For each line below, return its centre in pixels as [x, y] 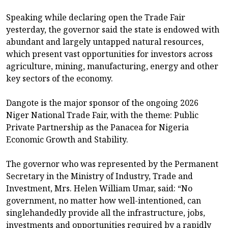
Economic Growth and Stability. [67, 140]
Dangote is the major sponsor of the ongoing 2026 [102, 103]
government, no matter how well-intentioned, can [104, 201]
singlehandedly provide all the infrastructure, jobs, [106, 213]
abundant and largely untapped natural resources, [105, 42]
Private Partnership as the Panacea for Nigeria [97, 127]
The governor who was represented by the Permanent [112, 164]
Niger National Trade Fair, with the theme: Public [102, 115]
